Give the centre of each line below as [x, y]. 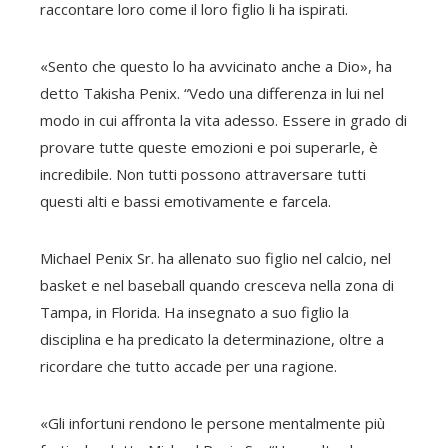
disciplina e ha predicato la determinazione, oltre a [212, 339]
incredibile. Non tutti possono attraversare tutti [203, 174]
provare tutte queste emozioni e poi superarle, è [209, 147]
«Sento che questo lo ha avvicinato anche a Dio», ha [216, 66]
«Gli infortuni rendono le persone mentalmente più [212, 423]
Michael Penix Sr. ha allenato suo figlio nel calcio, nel [215, 258]
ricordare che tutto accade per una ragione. [188, 366]
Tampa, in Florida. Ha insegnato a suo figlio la [194, 312]
